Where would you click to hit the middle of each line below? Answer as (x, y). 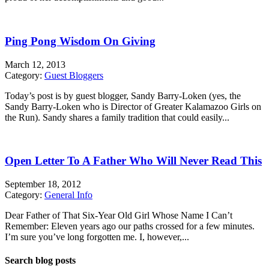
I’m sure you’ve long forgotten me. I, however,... (97, 237)
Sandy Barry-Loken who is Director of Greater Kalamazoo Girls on (133, 106)
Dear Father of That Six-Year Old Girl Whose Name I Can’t (119, 215)
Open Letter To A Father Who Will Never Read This (133, 161)
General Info (68, 195)
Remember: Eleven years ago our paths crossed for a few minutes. (130, 226)
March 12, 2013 (35, 64)
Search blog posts (40, 261)
